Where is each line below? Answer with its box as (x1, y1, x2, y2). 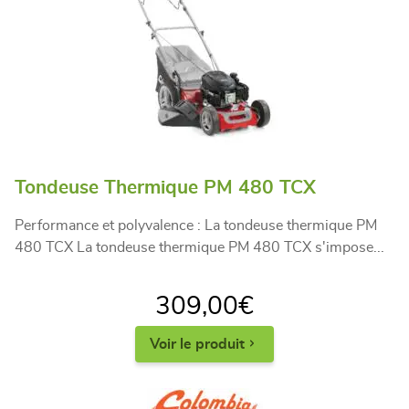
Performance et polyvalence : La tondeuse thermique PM (15, 217, 377, 233)
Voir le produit (150, 336, 245, 351)
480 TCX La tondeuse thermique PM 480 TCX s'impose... (15, 239, 384, 255)
